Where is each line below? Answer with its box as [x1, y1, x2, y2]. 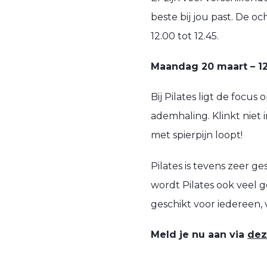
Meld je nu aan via [151, 228, 247, 240]
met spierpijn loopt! [151, 129, 243, 141]
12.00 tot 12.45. [151, 30, 219, 42]
